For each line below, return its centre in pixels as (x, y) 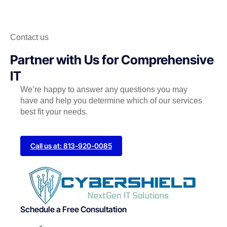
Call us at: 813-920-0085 (71, 145)
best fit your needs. (54, 111)
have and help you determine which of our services (111, 100)
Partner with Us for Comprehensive (112, 60)
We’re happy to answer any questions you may (104, 89)
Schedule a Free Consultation (73, 209)
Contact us (29, 37)
